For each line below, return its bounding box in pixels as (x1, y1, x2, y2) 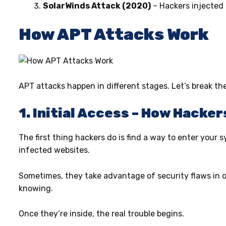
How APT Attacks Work (19, 24, 209, 44)
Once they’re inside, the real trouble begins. (19, 209, 184, 219)
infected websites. (19, 145, 92, 155)
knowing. (19, 183, 55, 193)
